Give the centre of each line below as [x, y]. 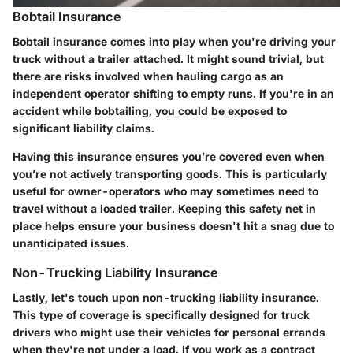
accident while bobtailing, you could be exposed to [150, 111]
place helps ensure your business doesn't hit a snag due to [173, 226]
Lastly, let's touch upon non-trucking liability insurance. [166, 298]
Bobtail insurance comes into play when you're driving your [174, 41]
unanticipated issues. [71, 243]
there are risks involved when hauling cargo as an [148, 76]
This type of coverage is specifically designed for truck [161, 315]
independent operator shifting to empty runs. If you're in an [173, 93]
